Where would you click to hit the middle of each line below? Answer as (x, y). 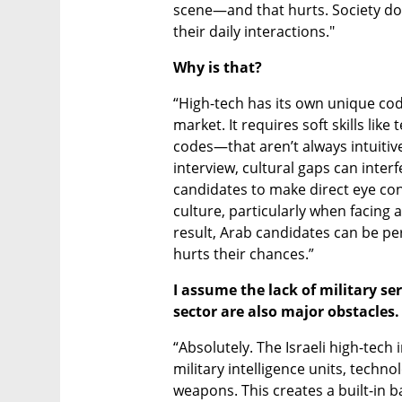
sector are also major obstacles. (286, 311)
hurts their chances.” (244, 253)
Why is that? (218, 67)
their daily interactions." (254, 31)
